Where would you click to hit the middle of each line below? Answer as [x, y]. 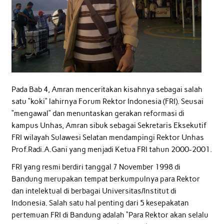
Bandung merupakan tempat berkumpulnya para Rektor [105, 179]
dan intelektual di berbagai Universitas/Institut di [94, 191]
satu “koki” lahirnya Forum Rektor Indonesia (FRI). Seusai [107, 101]
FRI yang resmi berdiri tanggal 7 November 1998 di [96, 167]
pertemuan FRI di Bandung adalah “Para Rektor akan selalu [110, 215]
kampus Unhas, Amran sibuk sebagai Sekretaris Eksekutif [109, 125]
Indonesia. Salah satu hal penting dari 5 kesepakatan [100, 203]
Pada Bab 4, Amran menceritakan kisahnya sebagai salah [107, 89]
